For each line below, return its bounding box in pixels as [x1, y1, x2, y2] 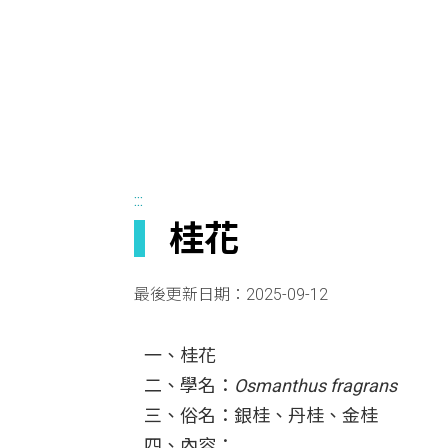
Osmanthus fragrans [233, 375, 397, 396]
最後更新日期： [133, 285, 246, 304]
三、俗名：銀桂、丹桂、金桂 [143, 405, 378, 426]
